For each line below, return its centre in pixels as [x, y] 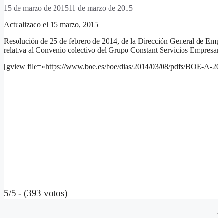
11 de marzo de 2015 [101, 8]
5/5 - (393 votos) [36, 193]
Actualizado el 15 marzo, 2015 [51, 25]
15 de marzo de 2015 [36, 8]
